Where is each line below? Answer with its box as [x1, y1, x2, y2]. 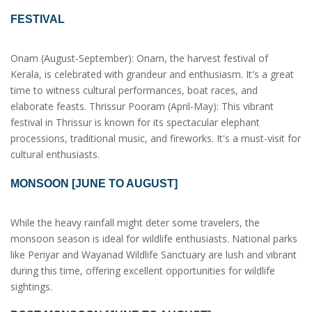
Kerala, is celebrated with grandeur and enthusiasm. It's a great [10, 68, 294, 81]
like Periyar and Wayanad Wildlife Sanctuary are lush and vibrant [10, 247, 297, 261]
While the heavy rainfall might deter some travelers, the [10, 215, 260, 229]
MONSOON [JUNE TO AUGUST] [10, 177, 178, 189]
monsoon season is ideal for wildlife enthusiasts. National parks [10, 231, 297, 245]
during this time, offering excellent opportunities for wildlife [10, 263, 275, 277]
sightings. [10, 279, 52, 293]
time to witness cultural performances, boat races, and [10, 84, 258, 97]
